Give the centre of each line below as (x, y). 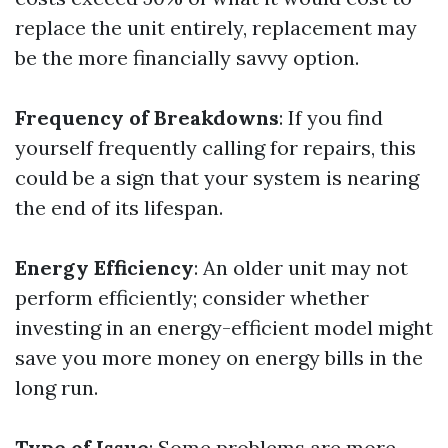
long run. (56, 387)
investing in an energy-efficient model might (224, 327)
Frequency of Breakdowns (147, 117)
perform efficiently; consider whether (192, 297)
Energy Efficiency (104, 267)
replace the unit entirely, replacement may (216, 27)
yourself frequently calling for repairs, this (215, 147)
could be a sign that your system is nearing (217, 177)
